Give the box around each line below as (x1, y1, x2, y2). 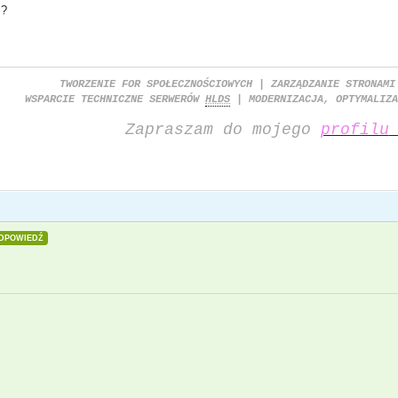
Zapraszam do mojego (124, 121, 321, 139)
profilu (320, 121, 389, 139)
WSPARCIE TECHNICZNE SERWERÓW (25, 92, 205, 106)
